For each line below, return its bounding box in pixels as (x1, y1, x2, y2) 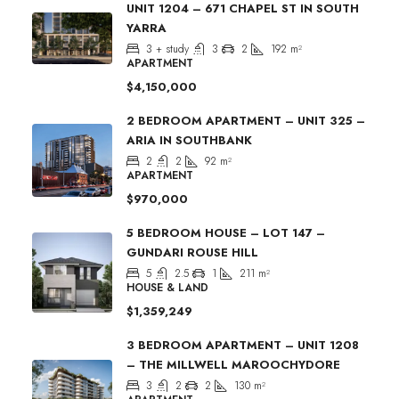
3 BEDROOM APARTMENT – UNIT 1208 (126, 336, 359, 354)
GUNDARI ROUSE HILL (126, 243, 258, 261)
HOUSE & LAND (126, 279, 208, 296)
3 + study (146, 40, 189, 57)
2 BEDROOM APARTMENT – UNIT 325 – (126, 111, 365, 129)
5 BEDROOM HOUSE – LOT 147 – (126, 224, 325, 241)
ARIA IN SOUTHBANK (126, 131, 252, 149)
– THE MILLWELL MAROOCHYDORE (126, 355, 340, 373)
